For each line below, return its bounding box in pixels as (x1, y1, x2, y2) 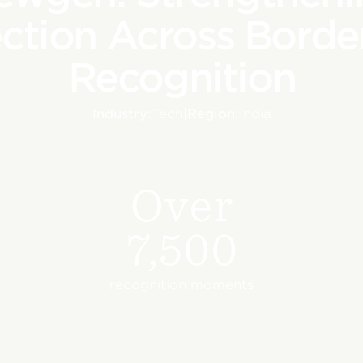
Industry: (92, 106, 152, 122)
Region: (186, 106, 239, 122)
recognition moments (109, 277, 254, 293)
